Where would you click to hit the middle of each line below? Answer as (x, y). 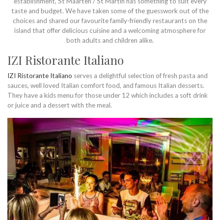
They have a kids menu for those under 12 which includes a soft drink (108, 95)
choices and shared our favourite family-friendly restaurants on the (110, 21)
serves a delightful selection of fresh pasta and (140, 76)
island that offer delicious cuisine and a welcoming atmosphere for (110, 30)
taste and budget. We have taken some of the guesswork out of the (110, 11)
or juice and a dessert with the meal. (60, 105)
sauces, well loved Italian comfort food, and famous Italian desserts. (106, 85)
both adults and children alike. (110, 40)
